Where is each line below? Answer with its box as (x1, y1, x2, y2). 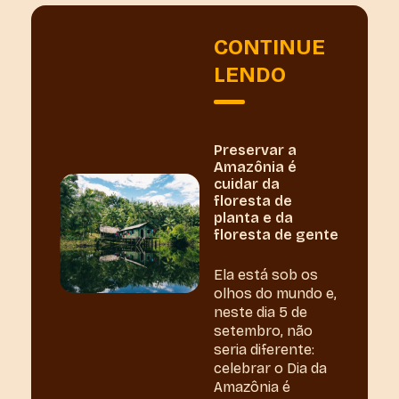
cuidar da (213, 175, 280, 192)
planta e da (213, 208, 293, 226)
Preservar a (213, 141, 297, 159)
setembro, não (213, 322, 313, 339)
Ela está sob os (213, 265, 318, 283)
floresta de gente (213, 225, 338, 243)
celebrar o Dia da (213, 359, 327, 377)
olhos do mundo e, (213, 284, 337, 302)
